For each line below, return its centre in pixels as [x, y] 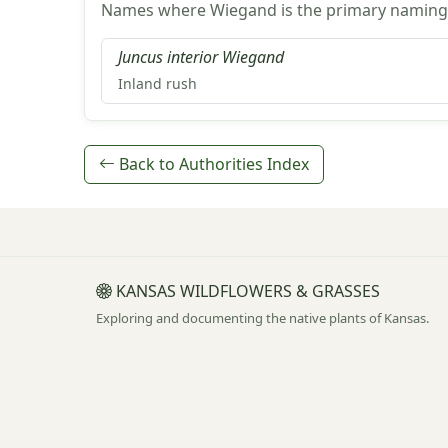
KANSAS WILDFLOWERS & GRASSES [246, 290]
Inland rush [157, 83]
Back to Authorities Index [212, 164]
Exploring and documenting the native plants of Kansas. [262, 317]
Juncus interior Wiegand [201, 57]
